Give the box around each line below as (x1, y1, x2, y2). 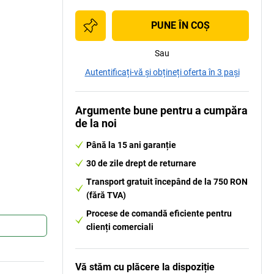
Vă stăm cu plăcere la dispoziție (75, 261, 215, 273)
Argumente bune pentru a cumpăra (75, 104, 248, 117)
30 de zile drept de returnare (86, 158, 196, 168)
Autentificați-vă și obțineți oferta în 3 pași (84, 67, 240, 77)
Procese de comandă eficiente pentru (86, 209, 232, 218)
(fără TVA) (86, 190, 126, 200)
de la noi (75, 117, 117, 130)
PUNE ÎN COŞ (151, 20, 210, 31)
